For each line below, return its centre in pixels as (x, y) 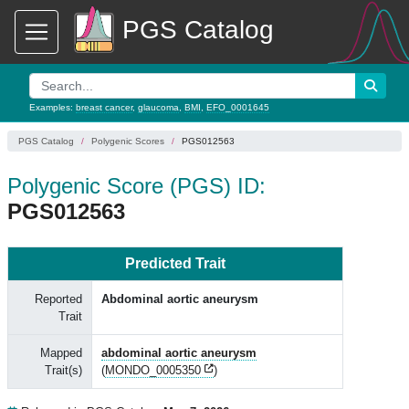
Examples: (52, 107)
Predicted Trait (175, 263)
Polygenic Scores (128, 141)
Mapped (61, 353)
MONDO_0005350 (153, 370)
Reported (58, 299)
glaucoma (158, 107)
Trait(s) (63, 370)
